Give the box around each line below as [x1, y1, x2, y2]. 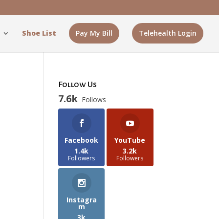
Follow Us [58, 80, 97, 89]
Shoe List [22, 28, 56, 38]
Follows [82, 95, 107, 104]
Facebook [65, 135, 99, 145]
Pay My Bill [76, 28, 112, 38]
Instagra [66, 195, 97, 204]
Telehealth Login [139, 28, 197, 38]
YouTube [114, 135, 146, 145]
